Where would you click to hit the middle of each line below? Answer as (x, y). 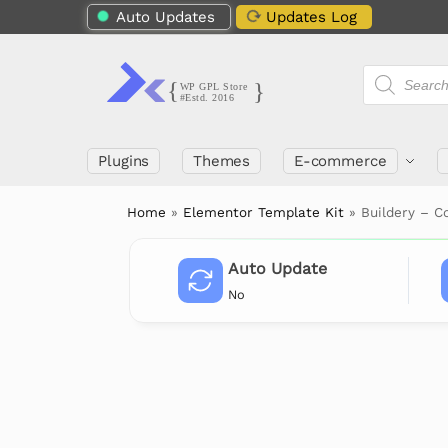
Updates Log (311, 17)
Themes (221, 161)
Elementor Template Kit (264, 212)
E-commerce (340, 161)
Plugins (124, 161)
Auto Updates (165, 17)
